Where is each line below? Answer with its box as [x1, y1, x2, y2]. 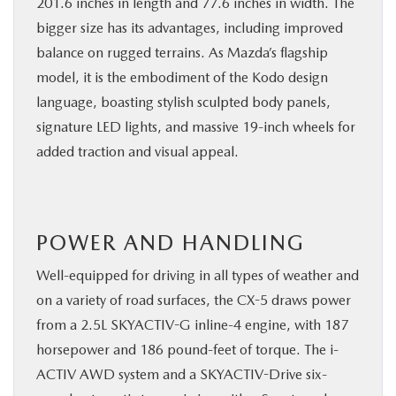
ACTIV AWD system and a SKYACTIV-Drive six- [36, 366, 327, 383]
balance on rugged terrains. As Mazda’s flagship [36, 44, 328, 61]
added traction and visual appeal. [36, 143, 239, 160]
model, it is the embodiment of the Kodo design [36, 69, 328, 86]
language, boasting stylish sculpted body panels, [36, 94, 331, 110]
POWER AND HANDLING [36, 230, 305, 255]
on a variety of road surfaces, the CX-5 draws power [36, 292, 351, 308]
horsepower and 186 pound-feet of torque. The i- [36, 341, 339, 358]
